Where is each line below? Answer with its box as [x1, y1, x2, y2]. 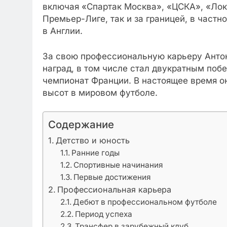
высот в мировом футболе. [43, 87, 158, 98]
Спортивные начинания [73, 160, 164, 170]
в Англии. [43, 26, 83, 36]
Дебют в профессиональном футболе [73, 197, 217, 207]
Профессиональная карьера [57, 184, 172, 195]
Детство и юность [56, 135, 130, 145]
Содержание [48, 118, 114, 131]
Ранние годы [71, 148, 120, 158]
